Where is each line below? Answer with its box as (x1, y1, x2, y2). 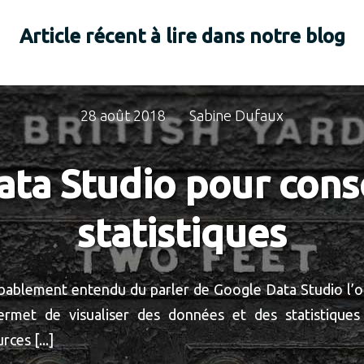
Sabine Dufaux (189, 107, 284, 123)
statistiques (77, 210, 287, 254)
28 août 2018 (80, 107, 166, 123)
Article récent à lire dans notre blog (19, 25, 345, 47)
